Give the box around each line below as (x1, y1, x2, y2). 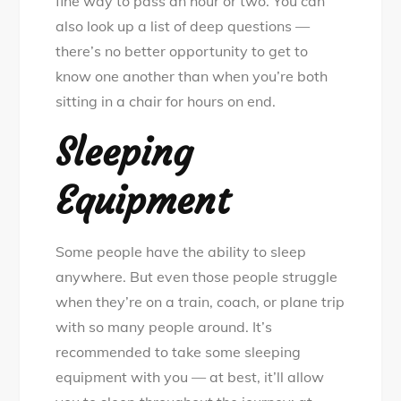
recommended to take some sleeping (55, 343, 302, 362)
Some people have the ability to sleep (55, 243, 307, 261)
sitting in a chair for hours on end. (55, 92, 280, 111)
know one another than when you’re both (55, 67, 328, 86)
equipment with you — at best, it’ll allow (55, 368, 325, 387)
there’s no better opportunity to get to (55, 42, 309, 61)
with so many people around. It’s (55, 318, 273, 337)
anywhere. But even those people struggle (55, 268, 338, 286)
